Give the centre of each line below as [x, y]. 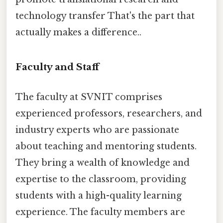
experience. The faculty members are [100, 212]
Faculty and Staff [57, 67]
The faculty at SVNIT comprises [89, 97]
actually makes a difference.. [78, 32]
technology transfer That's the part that [105, 16]
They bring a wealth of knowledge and [103, 163]
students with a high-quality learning [99, 195]
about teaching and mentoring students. [106, 146]
